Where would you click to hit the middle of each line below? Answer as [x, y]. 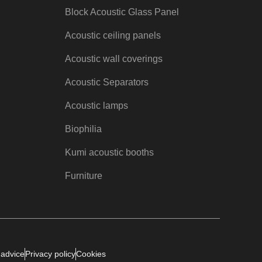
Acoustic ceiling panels [113, 36]
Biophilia [83, 129]
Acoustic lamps [96, 106]
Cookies [91, 254]
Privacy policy [50, 254]
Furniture [83, 176]
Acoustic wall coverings [113, 59]
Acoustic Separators [106, 82]
